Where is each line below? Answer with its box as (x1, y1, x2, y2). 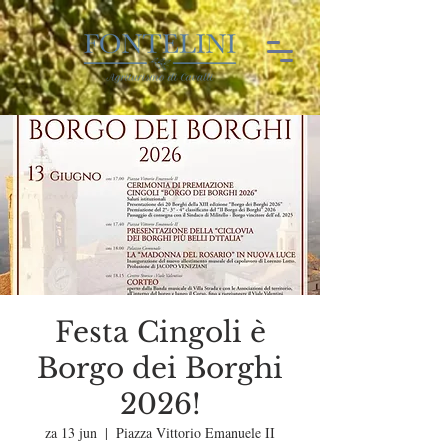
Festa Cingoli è (54, 315, 266, 350)
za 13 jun (45, 423, 97, 442)
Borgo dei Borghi (37, 351, 283, 386)
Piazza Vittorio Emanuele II (116, 423, 275, 442)
